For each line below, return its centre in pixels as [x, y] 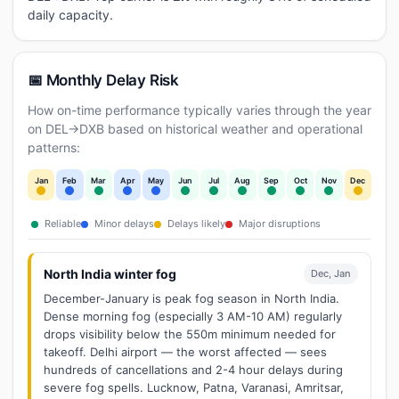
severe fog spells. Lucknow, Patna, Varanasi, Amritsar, [194, 387]
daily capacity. [70, 15]
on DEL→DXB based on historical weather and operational [195, 129]
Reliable [61, 224]
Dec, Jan [331, 273]
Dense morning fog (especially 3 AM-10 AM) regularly [193, 316]
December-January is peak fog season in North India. [191, 298]
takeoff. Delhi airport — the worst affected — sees [185, 352]
